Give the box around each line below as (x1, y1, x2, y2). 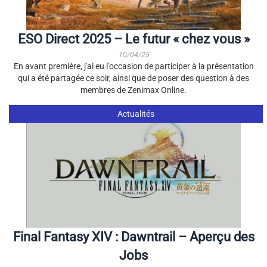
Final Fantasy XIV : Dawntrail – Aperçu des (13, 229, 254, 244)
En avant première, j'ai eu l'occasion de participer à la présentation (13, 61, 254, 71)
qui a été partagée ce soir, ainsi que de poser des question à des (18, 73, 249, 83)
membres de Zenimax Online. (80, 85, 187, 95)
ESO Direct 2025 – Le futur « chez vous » (17, 32, 250, 46)
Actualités (117, 109, 154, 119)
